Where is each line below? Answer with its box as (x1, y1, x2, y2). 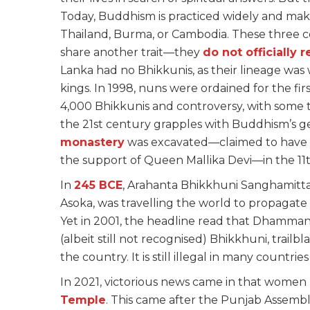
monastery (60, 136, 125, 149)
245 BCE (74, 179, 122, 192)
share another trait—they (60, 46, 203, 60)
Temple (60, 293, 106, 307)
